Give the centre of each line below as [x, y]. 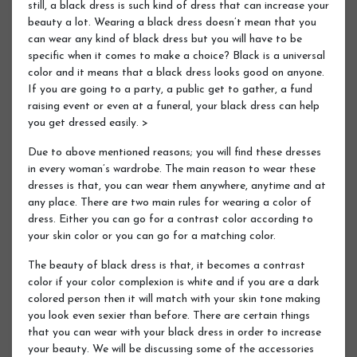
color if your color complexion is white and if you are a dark [174, 282]
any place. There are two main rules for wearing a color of [170, 202]
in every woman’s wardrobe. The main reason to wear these [172, 169]
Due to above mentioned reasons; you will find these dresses [175, 152]
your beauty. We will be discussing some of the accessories [171, 349]
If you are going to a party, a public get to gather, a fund [170, 89]
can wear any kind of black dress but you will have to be [165, 39]
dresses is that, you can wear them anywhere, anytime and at [177, 186]
